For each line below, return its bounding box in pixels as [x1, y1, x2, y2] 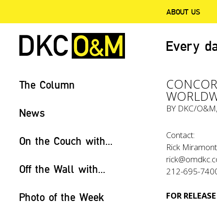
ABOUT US [166, 7, 201, 16]
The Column [19, 78, 75, 91]
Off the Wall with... [19, 162, 106, 175]
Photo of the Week [19, 190, 104, 203]
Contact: [166, 129, 195, 140]
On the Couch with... [19, 134, 113, 147]
